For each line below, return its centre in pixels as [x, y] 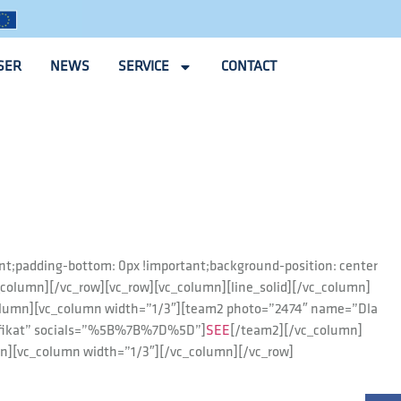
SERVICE [144, 66]
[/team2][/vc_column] [296, 330]
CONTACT [249, 66]
